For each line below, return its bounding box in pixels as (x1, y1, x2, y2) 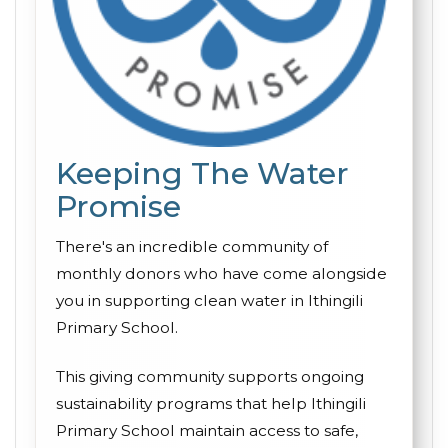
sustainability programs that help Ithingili (56, 394, 366, 413)
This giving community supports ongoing (56, 367, 364, 386)
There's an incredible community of (56, 237, 328, 256)
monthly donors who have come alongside (56, 264, 387, 283)
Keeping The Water (56, 155, 349, 192)
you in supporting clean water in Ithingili (56, 291, 363, 310)
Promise (56, 188, 181, 225)
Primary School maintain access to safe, (56, 421, 358, 440)
